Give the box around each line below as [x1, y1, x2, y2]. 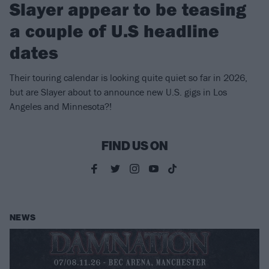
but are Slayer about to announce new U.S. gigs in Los [10, 86, 227, 98]
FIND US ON [101, 139, 168, 154]
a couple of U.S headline [10, 19, 219, 43]
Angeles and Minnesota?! [10, 100, 112, 113]
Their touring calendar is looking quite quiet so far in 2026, [10, 71, 247, 84]
